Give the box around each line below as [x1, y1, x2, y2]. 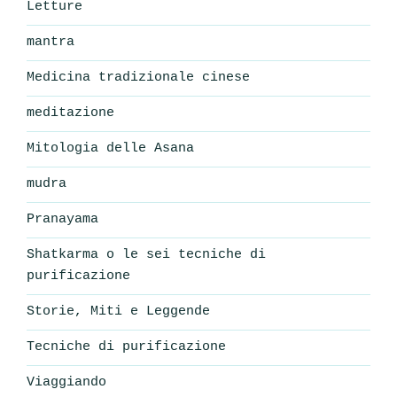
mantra [27, 35, 74, 51]
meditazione [27, 105, 114, 121]
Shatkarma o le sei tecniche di [27, 247, 266, 263]
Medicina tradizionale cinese [27, 70, 250, 86]
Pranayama [27, 212, 98, 228]
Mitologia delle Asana [27, 141, 194, 157]
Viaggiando [27, 375, 106, 391]
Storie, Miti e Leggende [27, 304, 210, 320]
